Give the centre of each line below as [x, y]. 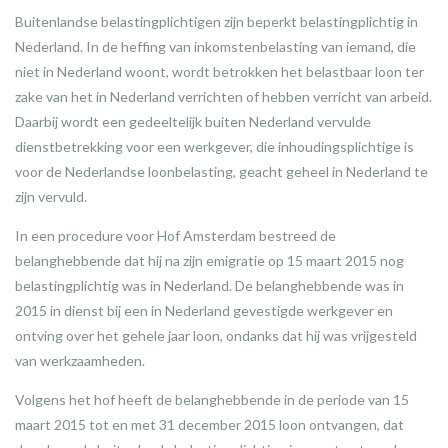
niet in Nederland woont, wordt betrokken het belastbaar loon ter [219, 72]
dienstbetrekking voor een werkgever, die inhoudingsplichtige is [214, 147]
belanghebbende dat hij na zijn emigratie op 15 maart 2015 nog [209, 261]
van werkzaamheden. [80, 361]
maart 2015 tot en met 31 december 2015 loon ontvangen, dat [209, 425]
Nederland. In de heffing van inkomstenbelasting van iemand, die [215, 47]
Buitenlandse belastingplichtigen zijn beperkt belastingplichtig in [216, 22]
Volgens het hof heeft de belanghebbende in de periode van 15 [212, 400]
